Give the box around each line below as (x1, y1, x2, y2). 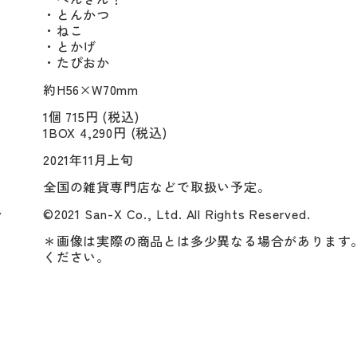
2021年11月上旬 (43, 149, 134, 169)
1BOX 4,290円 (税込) (43, 122, 167, 142)
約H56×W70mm (43, 79, 139, 99)
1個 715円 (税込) (43, 106, 139, 126)
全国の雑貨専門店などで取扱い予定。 (43, 176, 271, 196)
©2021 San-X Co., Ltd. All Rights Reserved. (43, 203, 311, 223)
